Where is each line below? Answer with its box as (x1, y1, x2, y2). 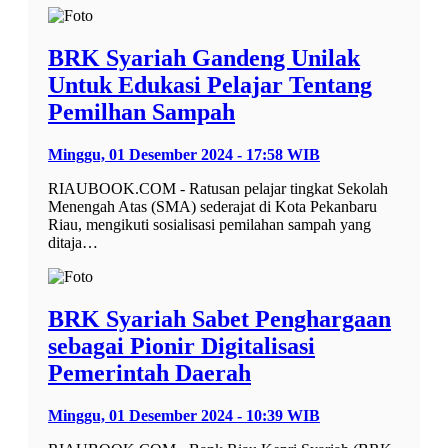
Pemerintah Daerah (48, 360, 251, 387)
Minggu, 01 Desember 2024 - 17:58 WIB (48, 146, 320, 164)
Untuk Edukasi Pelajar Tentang (48, 72, 372, 99)
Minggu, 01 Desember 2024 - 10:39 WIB (48, 406, 320, 424)
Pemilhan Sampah (48, 99, 235, 126)
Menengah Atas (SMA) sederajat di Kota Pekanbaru (48, 198, 377, 216)
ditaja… (48, 234, 98, 252)
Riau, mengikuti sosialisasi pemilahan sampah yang (48, 216, 371, 234)
